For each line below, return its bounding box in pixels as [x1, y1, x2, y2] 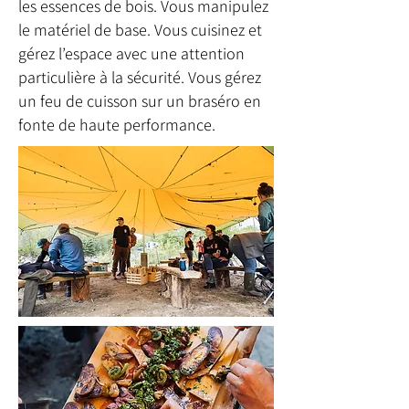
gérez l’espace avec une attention [18, 43, 245, 64]
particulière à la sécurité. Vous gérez [18, 67, 261, 88]
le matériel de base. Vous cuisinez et [18, 19, 262, 40]
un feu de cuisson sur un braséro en [18, 90, 261, 111]
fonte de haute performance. [18, 114, 226, 135]
